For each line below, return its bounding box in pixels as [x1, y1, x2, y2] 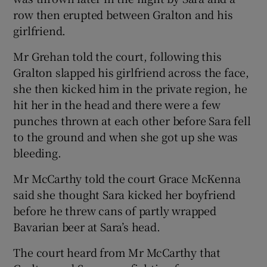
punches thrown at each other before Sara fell [13, 112, 251, 128]
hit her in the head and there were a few [13, 96, 221, 112]
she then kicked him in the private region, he [13, 80, 247, 96]
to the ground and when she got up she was [13, 128, 238, 144]
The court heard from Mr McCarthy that [13, 244, 221, 260]
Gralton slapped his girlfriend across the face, [13, 64, 250, 80]
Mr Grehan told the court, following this [13, 48, 222, 64]
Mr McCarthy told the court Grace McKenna [13, 170, 241, 186]
